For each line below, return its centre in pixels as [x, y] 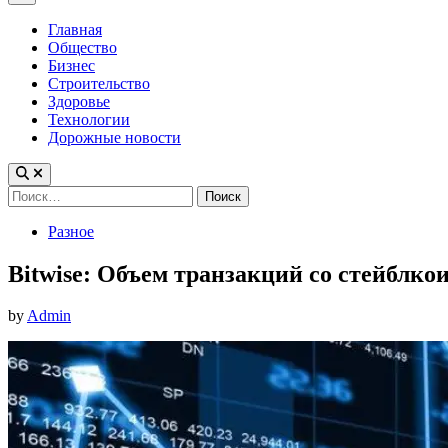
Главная [75, 30]
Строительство [99, 84]
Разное [71, 231]
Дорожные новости [114, 138]
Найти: [31, 193]
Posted [28, 230]
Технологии [89, 120]
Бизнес [71, 66]
